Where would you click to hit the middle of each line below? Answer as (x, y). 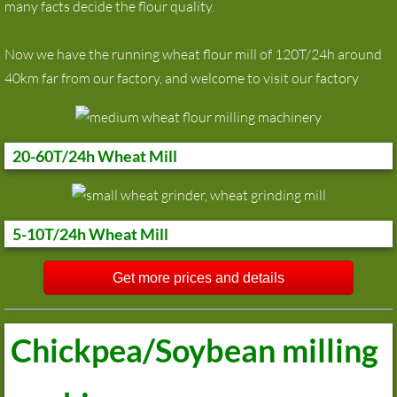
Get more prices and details (198, 278)
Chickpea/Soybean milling (191, 350)
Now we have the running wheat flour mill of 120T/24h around (193, 54)
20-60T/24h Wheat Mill (91, 156)
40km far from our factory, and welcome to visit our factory (183, 78)
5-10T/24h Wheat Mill (86, 234)
